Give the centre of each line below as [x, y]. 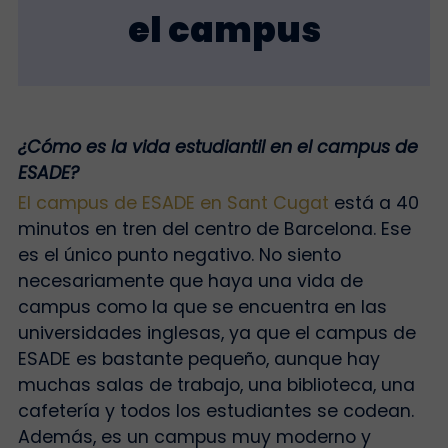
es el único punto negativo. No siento [179, 255]
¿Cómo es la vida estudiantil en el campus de [217, 146]
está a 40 [373, 203]
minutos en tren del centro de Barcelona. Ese [214, 229]
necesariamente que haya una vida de [190, 281]
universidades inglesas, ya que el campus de [216, 333]
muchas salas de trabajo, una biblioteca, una [216, 385]
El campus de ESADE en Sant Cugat [173, 203]
